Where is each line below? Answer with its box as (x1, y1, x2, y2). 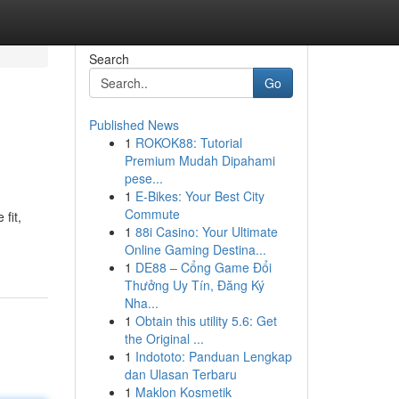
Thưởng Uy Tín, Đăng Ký (124, 276, 265, 294)
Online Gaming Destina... (124, 240, 266, 258)
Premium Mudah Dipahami (124, 151, 275, 169)
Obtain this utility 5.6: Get (134, 312, 277, 330)
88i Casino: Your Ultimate (134, 223, 278, 240)
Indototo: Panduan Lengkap (134, 347, 292, 365)
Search (88, 50, 129, 68)
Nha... (124, 294, 159, 312)
